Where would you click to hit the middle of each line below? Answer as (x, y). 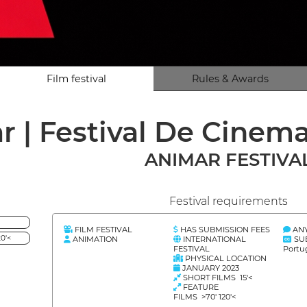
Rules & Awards (230, 79)
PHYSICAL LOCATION (225, 258)
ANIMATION (94, 239)
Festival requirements (228, 201)
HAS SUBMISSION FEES (224, 230)
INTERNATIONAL (214, 239)
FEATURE (200, 287)
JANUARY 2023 (210, 268)
